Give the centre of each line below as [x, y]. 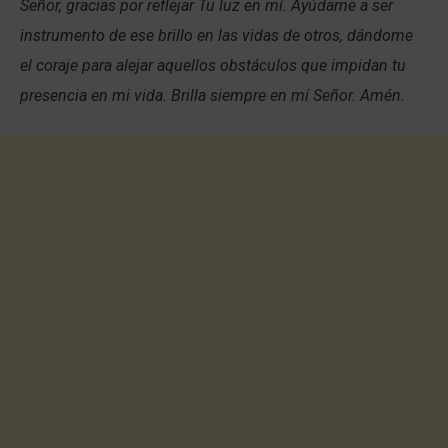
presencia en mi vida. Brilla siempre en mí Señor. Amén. [212, 95]
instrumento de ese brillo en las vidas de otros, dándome [216, 35]
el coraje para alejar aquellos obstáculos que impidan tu [213, 65]
